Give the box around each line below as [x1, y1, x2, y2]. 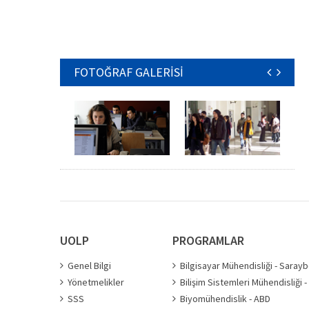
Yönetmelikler [68, 276, 124, 288]
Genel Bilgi [68, 259, 111, 272]
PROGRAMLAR [172, 232, 244, 248]
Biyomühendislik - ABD [180, 292, 270, 305]
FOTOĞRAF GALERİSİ [74, 64, 183, 80]
